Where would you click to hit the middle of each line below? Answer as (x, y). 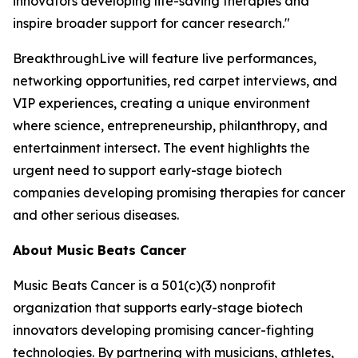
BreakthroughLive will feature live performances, (165, 58)
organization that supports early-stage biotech (158, 308)
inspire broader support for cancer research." (151, 23)
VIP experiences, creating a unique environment (161, 103)
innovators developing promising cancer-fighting (163, 330)
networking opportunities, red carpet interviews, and (175, 81)
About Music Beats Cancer (99, 250)
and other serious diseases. (96, 215)
